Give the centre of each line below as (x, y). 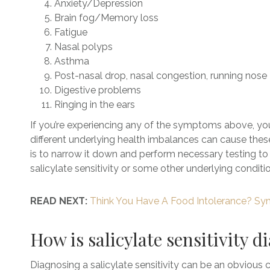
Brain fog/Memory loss (106, 18)
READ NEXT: (60, 201)
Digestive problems (98, 90)
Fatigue (71, 32)
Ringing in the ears (95, 105)
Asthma (73, 61)
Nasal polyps (83, 47)
